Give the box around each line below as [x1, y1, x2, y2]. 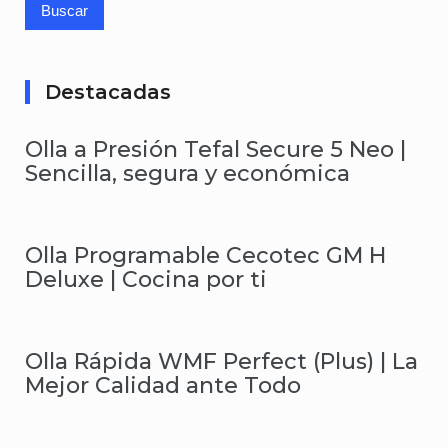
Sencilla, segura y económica [25, 159, 350, 187]
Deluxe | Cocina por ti [25, 265, 267, 293]
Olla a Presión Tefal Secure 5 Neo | [25, 135, 406, 163]
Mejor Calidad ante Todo [25, 371, 301, 399]
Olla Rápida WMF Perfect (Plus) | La [25, 347, 418, 375]
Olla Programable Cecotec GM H [25, 241, 386, 269]
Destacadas [45, 79, 171, 104]
